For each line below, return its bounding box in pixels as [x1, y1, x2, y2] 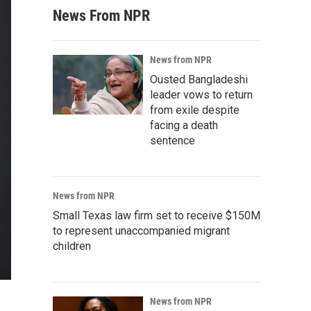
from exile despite [150, 103, 239, 117]
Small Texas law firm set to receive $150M [53, 209, 260, 222]
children [53, 239, 91, 253]
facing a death [150, 119, 218, 132]
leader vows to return [150, 88, 253, 101]
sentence [150, 134, 195, 147]
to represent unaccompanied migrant [53, 224, 230, 237]
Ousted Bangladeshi [150, 73, 248, 86]
